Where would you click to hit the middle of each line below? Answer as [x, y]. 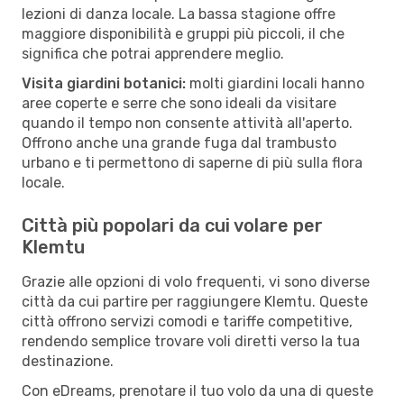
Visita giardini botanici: [104, 83]
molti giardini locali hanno [275, 83]
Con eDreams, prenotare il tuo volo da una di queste [197, 390]
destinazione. [68, 361]
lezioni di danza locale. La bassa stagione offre [179, 14]
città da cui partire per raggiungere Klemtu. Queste [195, 301]
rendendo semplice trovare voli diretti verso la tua [191, 341]
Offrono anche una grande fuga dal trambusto [179, 142]
